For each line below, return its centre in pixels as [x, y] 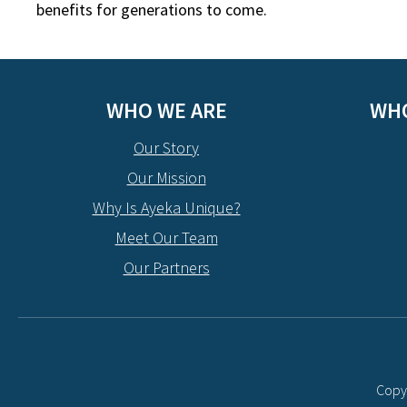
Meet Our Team [166, 238]
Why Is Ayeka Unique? [166, 208]
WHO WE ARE [166, 110]
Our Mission [166, 178]
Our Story [166, 148]
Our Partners [166, 268]
